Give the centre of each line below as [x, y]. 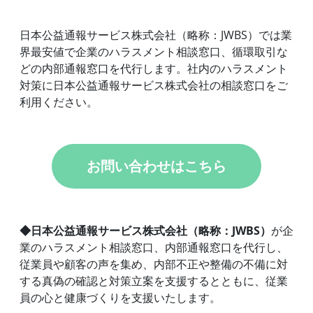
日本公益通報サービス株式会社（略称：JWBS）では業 [156, 35]
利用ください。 [59, 102]
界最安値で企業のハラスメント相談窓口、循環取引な [154, 52]
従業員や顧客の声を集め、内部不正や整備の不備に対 [154, 264]
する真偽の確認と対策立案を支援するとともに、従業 [154, 281]
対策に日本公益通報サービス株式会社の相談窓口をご [154, 86]
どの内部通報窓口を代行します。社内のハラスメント [154, 69]
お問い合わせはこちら [156, 166]
